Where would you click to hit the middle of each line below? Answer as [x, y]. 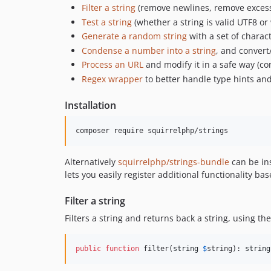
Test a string [107, 22]
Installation [90, 105]
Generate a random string [134, 36]
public [88, 248]
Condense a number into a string [149, 50]
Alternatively [91, 162]
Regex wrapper [112, 79]
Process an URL [113, 65]
